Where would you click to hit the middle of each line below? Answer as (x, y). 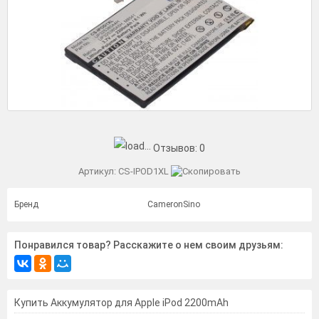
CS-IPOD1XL (145, 171)
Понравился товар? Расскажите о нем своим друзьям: (149, 245)
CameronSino (172, 204)
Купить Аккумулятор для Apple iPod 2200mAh (121, 302)
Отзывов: (175, 148)
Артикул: (98, 171)
